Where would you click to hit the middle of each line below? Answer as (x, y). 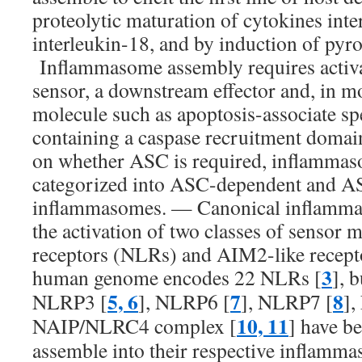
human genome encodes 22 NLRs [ (177, 277)
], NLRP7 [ (287, 301)
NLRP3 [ (70, 301)
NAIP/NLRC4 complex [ (135, 326)
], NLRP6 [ (184, 301)
